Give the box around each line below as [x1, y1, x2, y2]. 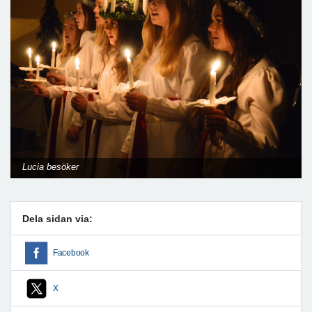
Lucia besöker [22, 162, 79, 173]
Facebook [53, 248, 89, 257]
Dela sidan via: [22, 212, 93, 224]
